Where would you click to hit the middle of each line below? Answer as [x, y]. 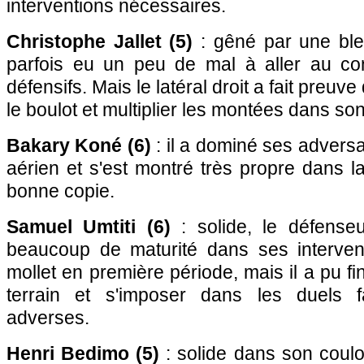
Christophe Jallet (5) [100, 41]
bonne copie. [61, 191]
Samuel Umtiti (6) [89, 227]
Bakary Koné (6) [79, 145]
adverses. [48, 318]
